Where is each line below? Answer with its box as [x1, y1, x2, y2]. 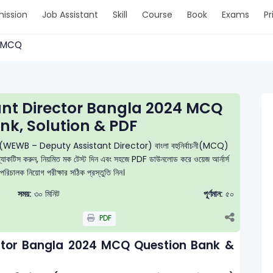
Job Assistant [41, 9, 98, 21]
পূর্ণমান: [203, 188, 223, 200]
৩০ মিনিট [32, 188, 60, 200]
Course [141, 9, 172, 21]
